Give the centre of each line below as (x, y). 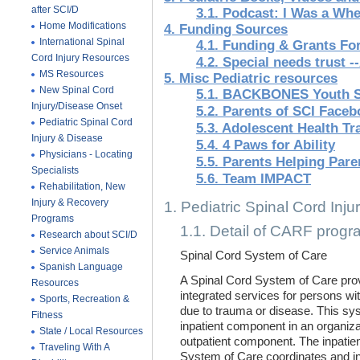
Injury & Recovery (70, 202)
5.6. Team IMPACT (254, 179)
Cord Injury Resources (80, 58)
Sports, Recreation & (84, 299)
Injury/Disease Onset (77, 106)
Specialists (55, 170)
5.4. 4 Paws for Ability (266, 145)
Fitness (47, 315)
